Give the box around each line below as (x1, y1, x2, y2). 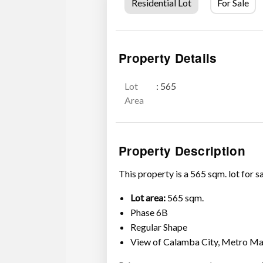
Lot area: (130, 191, 166, 203)
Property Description (118, 141, 245, 159)
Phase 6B (130, 206, 168, 218)
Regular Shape (130, 221, 187, 232)
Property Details (118, 49, 217, 67)
